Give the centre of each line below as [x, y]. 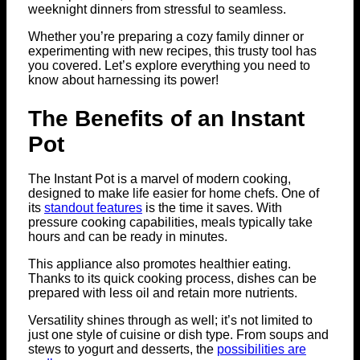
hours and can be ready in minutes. [128, 237]
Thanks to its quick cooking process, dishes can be [172, 279]
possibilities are [262, 350]
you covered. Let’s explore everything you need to [169, 66]
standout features [93, 208]
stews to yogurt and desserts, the [123, 350]
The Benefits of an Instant [166, 119]
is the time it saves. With [212, 208]
